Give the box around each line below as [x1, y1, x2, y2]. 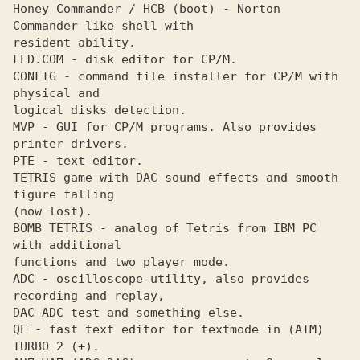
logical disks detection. [13, 103, 186, 117]
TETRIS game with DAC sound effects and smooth [13, 170, 338, 185]
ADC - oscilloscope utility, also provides [13, 272, 309, 286]
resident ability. [13, 35, 136, 50]
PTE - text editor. [13, 153, 150, 168]
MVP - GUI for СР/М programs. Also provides [13, 120, 317, 134]
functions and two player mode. [13, 255, 230, 269]
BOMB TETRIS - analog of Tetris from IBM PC [13, 221, 317, 235]
